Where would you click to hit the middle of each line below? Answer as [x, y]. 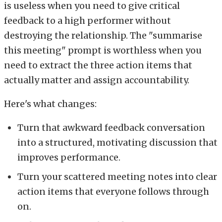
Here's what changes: [50, 104]
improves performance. [69, 157]
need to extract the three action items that [98, 65]
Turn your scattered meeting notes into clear [117, 176]
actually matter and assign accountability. [97, 80]
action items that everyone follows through [113, 191]
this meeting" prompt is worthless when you [103, 50]
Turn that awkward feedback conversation [111, 127]
